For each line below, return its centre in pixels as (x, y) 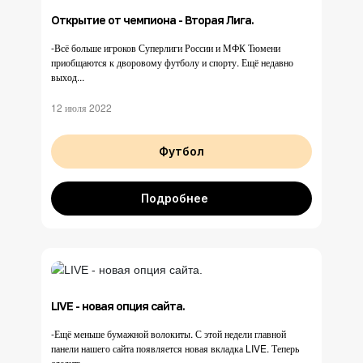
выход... (68, 76)
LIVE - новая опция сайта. (118, 306)
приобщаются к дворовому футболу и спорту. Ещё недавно (172, 62)
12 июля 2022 (81, 107)
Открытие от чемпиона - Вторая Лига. (152, 19)
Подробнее (175, 198)
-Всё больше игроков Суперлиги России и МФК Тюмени (166, 47)
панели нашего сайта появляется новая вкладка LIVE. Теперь (175, 348)
